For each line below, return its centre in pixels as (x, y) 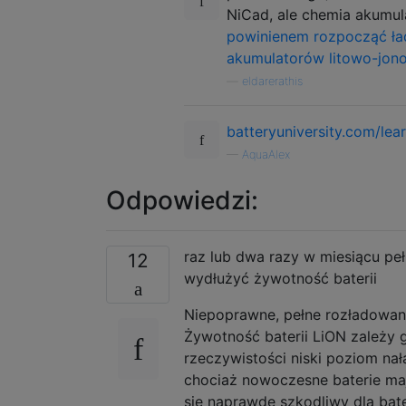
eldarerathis (272, 81)
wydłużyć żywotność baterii (280, 278)
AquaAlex (266, 154)
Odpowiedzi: (182, 200)
